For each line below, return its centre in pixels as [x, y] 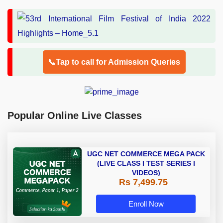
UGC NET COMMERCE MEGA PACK [146, 154]
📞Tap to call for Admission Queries [114, 62]
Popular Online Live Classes [75, 116]
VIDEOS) [146, 173]
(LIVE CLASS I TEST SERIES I [146, 164]
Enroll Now [146, 204]
